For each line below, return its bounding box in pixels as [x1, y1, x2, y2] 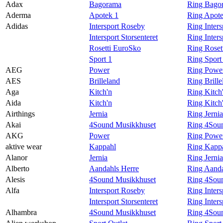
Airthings [5, 109, 35, 118]
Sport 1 [89, 54, 112, 63]
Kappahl [89, 142, 116, 151]
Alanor [5, 153, 27, 162]
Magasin [44, 5, 75, 15]
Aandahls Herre [89, 164, 139, 173]
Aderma [5, 10, 31, 19]
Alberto [5, 164, 29, 173]
